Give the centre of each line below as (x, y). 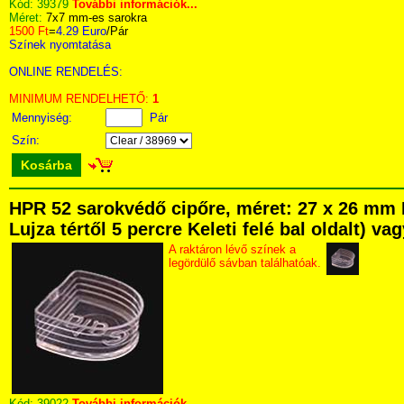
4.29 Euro (81, 31)
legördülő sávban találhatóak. (245, 263)
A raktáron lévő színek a (232, 249)
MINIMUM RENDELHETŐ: (81, 99)
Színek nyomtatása (60, 45)
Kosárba (46, 165)
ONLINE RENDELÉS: (66, 72)
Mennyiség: (44, 118)
